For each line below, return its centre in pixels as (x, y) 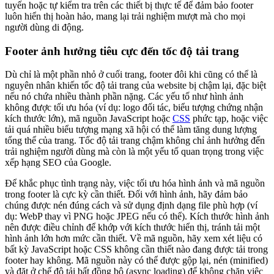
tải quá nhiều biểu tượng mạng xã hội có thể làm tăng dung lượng (131, 130)
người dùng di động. (44, 27)
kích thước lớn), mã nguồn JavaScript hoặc (89, 119)
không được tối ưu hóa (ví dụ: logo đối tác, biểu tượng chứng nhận (134, 108)
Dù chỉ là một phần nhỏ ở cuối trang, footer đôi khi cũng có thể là (131, 75)
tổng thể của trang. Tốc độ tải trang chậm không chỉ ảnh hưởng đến (135, 141)
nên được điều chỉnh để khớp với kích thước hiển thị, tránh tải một (132, 228)
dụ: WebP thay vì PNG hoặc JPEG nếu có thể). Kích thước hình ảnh (137, 217)
